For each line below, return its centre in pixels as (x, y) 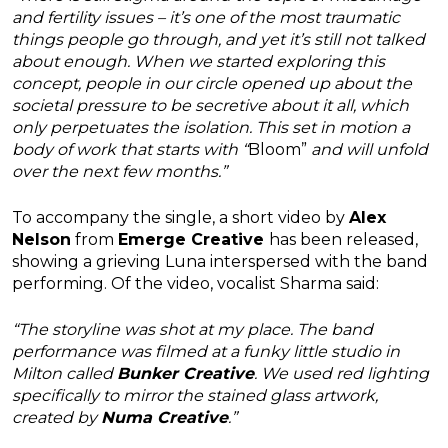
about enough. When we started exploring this (198, 62)
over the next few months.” (119, 172)
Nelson (41, 240)
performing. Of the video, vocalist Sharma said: (195, 284)
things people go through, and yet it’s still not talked (218, 40)
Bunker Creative (185, 374)
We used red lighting (345, 374)
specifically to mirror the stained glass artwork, (195, 396)
